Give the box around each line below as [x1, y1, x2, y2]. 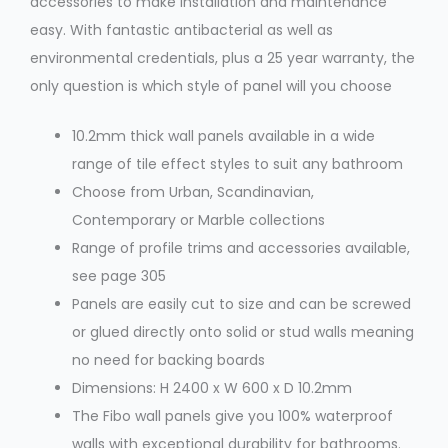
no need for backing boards [72, 349, 265, 370]
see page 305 [72, 265, 166, 286]
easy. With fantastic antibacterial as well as [30, 19, 333, 40]
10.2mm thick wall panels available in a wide [72, 125, 375, 146]
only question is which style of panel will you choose [30, 75, 392, 96]
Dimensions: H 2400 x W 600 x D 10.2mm [72, 377, 352, 398]
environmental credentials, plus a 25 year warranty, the [30, 47, 415, 68]
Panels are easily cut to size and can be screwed [72, 293, 411, 314]
